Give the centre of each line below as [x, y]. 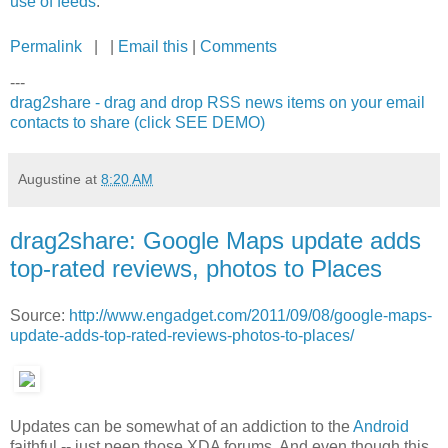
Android [381, 426]
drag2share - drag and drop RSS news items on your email [217, 102]
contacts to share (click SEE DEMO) [137, 122]
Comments [238, 46]
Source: [39, 316]
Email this [153, 46]
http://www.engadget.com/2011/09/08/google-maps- [250, 316]
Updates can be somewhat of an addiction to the [181, 426]
